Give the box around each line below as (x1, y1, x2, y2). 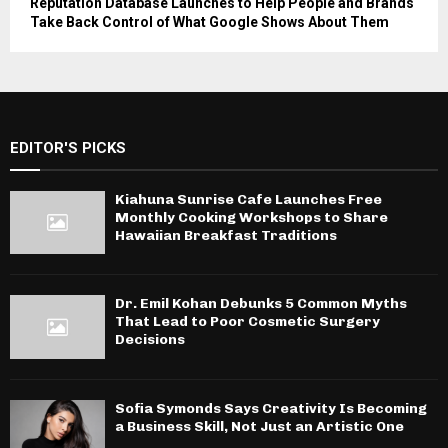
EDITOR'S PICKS (10, 139, 126, 158)
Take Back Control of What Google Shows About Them (30, 14, 389, 31)
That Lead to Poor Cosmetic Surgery (115, 313, 380, 331)
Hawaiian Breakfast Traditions (115, 227, 337, 245)
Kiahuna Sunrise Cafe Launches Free (115, 191, 382, 209)
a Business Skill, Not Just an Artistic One (115, 417, 404, 435)
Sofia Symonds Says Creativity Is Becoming (115, 399, 427, 417)
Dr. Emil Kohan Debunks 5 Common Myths (115, 295, 407, 313)
